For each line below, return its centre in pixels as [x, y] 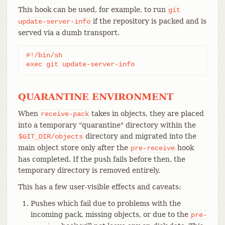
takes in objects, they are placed [146, 113]
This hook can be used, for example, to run [93, 9]
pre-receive [152, 148]
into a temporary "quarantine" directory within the [107, 125]
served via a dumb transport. [69, 32]
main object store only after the [74, 147]
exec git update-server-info [80, 64]
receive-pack [65, 114]
